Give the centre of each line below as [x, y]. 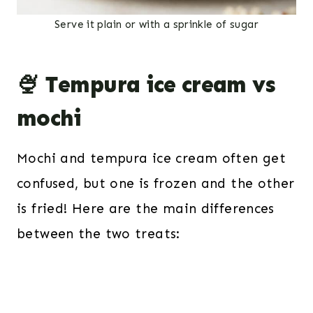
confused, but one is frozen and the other [156, 183]
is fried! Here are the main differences [146, 208]
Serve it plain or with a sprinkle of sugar [156, 24]
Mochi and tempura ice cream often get [152, 158]
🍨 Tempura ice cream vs [146, 84]
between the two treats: [99, 233]
